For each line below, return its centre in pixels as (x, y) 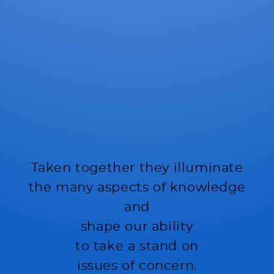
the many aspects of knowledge (137, 188)
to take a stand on (137, 246)
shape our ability (137, 227)
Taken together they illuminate (137, 168)
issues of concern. (137, 266)
